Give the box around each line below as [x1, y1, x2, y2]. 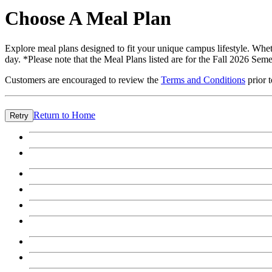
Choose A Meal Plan [5, 7, 171, 30]
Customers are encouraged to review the [5, 74, 161, 85]
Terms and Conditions [161, 74, 245, 85]
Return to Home [33, 109, 95, 120]
